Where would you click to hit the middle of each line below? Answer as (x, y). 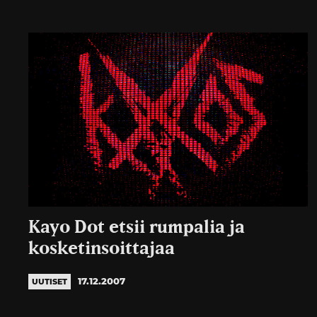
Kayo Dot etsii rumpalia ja (137, 228)
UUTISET (50, 282)
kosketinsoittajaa (102, 249)
